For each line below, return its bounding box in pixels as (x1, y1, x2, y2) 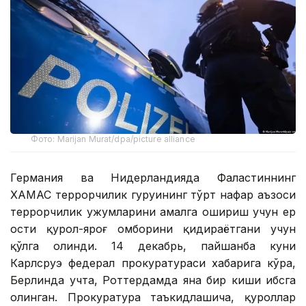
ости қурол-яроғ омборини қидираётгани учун (10, 221, 296, 236)
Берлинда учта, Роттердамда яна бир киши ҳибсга (10, 273, 296, 287)
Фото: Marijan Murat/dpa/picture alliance (31, 133, 195, 144)
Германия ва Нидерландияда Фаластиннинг (10, 170, 296, 184)
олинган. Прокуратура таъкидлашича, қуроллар (10, 290, 296, 304)
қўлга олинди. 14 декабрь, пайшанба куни (10, 238, 296, 253)
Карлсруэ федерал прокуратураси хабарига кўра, (10, 255, 296, 270)
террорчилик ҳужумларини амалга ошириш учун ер (10, 204, 296, 219)
